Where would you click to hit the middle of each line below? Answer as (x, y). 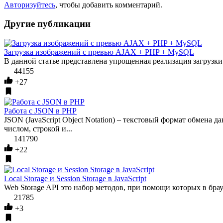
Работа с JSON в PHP (40, 111)
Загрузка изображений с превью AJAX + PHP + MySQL (99, 52)
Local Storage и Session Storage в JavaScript (75, 179)
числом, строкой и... (38, 129)
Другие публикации (47, 24)
